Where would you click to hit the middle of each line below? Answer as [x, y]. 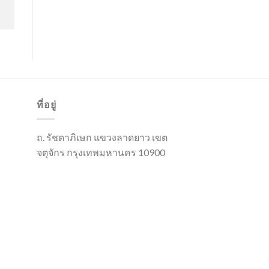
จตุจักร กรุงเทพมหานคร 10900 [101, 152]
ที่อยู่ [47, 104]
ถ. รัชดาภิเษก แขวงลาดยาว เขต [102, 137]
